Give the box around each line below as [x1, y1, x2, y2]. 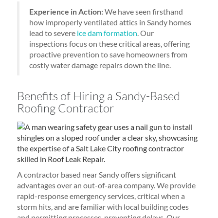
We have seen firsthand [103, 7, 183, 16]
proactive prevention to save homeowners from [29, 50, 187, 59]
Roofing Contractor [17, 101, 114, 115]
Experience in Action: [29, 7, 103, 16]
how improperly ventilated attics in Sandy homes [29, 18, 191, 27]
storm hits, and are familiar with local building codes [17, 202, 189, 211]
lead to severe [29, 28, 77, 37]
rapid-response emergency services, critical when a [17, 191, 185, 200]
